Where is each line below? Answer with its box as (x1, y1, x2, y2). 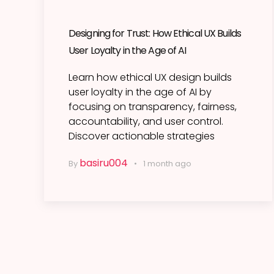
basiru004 (80, 156, 128, 171)
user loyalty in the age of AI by (68, 85, 212, 100)
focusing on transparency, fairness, (68, 100, 237, 114)
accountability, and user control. (68, 114, 223, 129)
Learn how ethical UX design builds (68, 70, 232, 85)
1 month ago (143, 158, 191, 170)
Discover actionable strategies (68, 129, 215, 144)
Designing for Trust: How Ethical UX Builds (68, 26, 242, 41)
